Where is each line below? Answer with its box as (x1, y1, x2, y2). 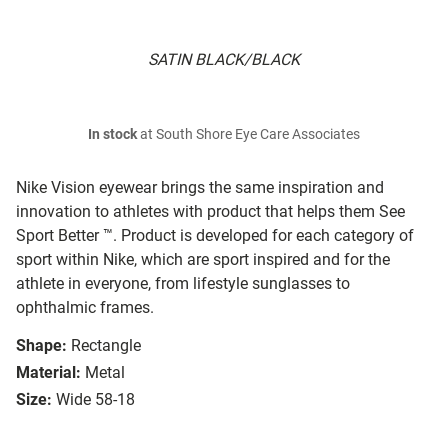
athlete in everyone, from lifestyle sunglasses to (16, 274, 350, 294)
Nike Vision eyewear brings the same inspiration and (16, 178, 384, 198)
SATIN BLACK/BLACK (148, 50, 300, 70)
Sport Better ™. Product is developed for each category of (16, 226, 414, 246)
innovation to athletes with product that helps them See (16, 202, 405, 222)
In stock (88, 126, 137, 144)
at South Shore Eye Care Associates (137, 126, 360, 144)
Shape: (16, 336, 67, 356)
